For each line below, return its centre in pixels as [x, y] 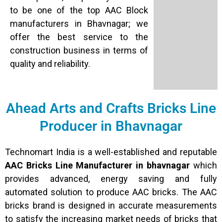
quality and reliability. [50, 64]
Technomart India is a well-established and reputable [111, 152]
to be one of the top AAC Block [79, 10]
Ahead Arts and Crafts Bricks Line [111, 108]
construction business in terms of [79, 51]
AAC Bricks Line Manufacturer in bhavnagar [98, 165]
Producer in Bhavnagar [111, 126]
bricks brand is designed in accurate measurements [111, 205]
